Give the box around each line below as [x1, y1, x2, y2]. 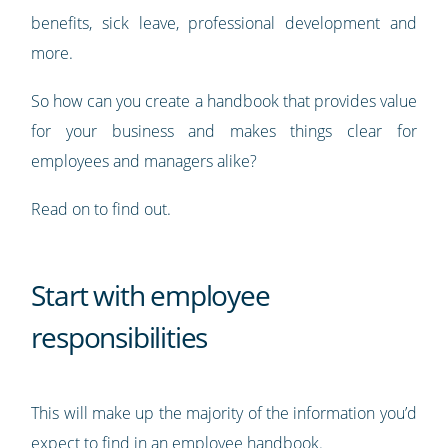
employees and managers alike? [31, 149, 258, 172]
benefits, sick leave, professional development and [31, 11, 417, 34]
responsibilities [31, 317, 208, 356]
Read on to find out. [31, 197, 172, 220]
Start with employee [31, 275, 270, 314]
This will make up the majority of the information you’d [31, 401, 417, 424]
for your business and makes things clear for [31, 119, 417, 142]
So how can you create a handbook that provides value [31, 89, 417, 112]
